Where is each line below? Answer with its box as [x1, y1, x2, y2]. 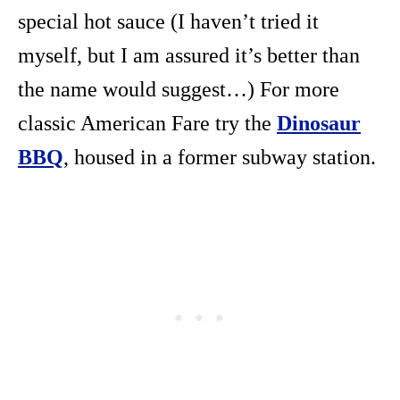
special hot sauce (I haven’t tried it [18, 9, 319, 33]
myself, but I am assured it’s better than [18, 43, 360, 67]
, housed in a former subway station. [63, 145, 376, 169]
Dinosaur [277, 111, 361, 135]
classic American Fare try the [18, 111, 277, 135]
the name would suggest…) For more [18, 77, 339, 101]
